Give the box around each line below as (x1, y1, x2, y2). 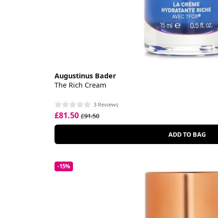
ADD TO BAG (168, 129, 206, 139)
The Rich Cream (54, 80, 106, 90)
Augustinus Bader (54, 71, 116, 80)
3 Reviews (93, 100, 118, 108)
